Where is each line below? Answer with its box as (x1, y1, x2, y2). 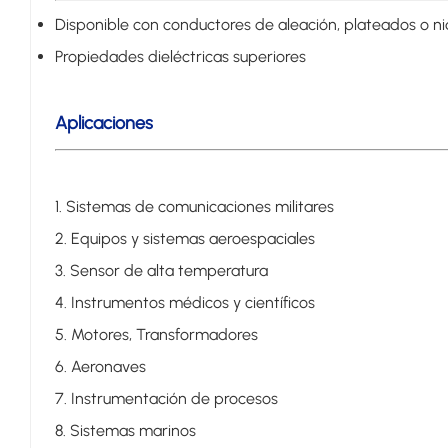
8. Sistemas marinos (54, 421, 196, 441)
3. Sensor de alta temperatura (54, 261, 268, 281)
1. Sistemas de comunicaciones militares (54, 197, 334, 217)
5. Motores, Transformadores (54, 325, 258, 345)
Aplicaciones (54, 112, 153, 135)
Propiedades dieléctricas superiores (54, 47, 306, 67)
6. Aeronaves (54, 357, 146, 377)
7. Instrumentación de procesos (54, 389, 278, 409)
